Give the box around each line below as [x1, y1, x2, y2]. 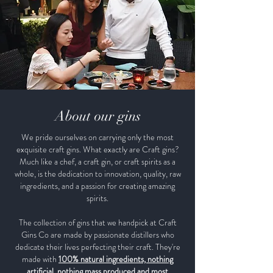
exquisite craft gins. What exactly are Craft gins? [16, 143, 179, 155]
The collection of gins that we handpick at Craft [18, 216, 177, 229]
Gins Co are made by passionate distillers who [21, 228, 174, 241]
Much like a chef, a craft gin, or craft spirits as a [19, 155, 175, 168]
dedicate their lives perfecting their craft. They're [15, 240, 180, 253]
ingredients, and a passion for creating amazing [20, 179, 175, 192]
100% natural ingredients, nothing [58, 252, 173, 265]
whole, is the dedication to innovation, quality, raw [14, 167, 181, 180]
